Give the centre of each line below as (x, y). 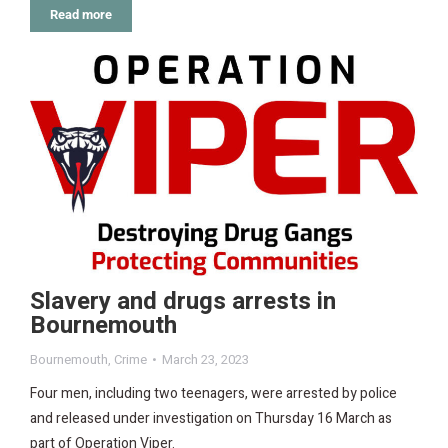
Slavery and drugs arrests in (183, 302)
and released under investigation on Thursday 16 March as (211, 419)
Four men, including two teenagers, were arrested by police (213, 394)
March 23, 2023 (205, 360)
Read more (81, 15)
